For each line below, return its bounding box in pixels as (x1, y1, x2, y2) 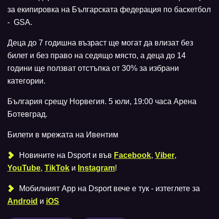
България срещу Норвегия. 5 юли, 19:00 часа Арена (7, 97, 197, 106)
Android (7, 197, 38, 206)
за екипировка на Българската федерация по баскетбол (7, 5, 211, 14)
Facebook (114, 151, 151, 160)
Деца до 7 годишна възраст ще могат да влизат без (7, 39, 193, 47)
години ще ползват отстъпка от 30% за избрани (7, 64, 179, 73)
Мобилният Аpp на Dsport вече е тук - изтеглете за (17, 184, 200, 193)
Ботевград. (7, 110, 47, 119)
